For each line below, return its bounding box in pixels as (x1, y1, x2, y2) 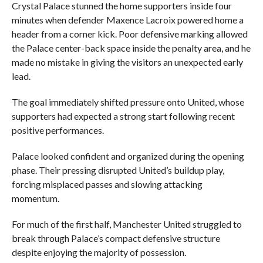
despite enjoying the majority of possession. (11, 247, 186, 258)
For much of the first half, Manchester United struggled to (11, 218, 242, 230)
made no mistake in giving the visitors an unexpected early (11, 56, 243, 68)
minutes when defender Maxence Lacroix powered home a (11, 14, 244, 25)
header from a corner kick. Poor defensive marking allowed (11, 28, 248, 39)
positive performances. (11, 124, 104, 136)
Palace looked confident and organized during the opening (11, 150, 244, 161)
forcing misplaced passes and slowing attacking (11, 178, 203, 190)
